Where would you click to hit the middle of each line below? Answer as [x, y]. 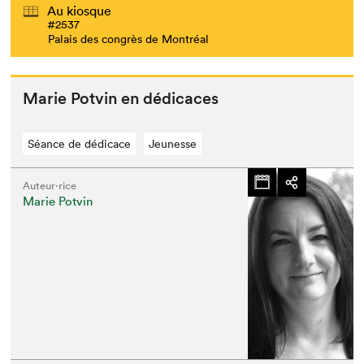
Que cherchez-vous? [232, 47]
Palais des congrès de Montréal [129, 39]
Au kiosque [80, 10]
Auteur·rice [50, 185]
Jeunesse [173, 143]
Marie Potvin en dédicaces [121, 98]
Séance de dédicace [80, 143]
